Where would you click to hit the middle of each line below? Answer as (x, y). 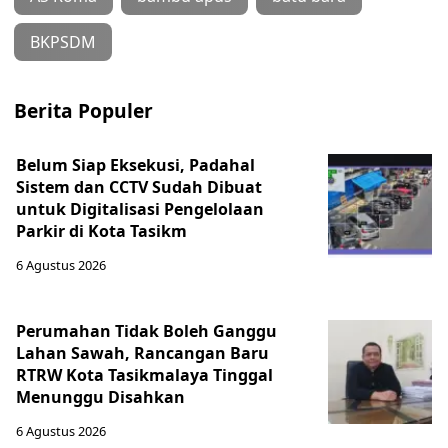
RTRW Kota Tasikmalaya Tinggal (144, 374)
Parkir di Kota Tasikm (101, 230)
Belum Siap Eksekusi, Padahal (135, 164)
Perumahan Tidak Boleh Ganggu (146, 330)
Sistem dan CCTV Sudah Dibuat (139, 186)
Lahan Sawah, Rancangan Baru (142, 352)
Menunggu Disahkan (100, 396)
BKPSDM (63, 41)
